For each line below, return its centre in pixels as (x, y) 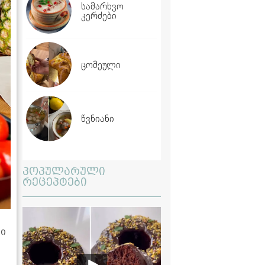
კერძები (99, 15)
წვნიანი (98, 118)
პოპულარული (64, 171)
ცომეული (101, 64)
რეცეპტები (55, 182)
